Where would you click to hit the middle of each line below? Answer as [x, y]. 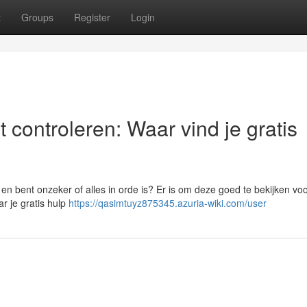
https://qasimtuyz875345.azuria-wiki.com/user [168, 203]
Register [92, 17]
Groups [37, 17]
